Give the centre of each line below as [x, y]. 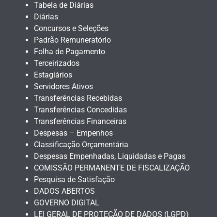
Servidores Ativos [63, 87]
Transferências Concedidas [80, 110]
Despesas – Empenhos [73, 133]
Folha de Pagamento [70, 52]
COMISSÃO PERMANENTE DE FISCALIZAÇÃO [112, 168]
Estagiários [53, 75]
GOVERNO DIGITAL [67, 203]
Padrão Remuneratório [72, 40]
